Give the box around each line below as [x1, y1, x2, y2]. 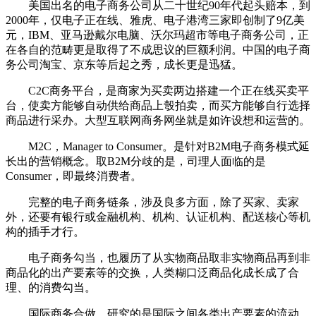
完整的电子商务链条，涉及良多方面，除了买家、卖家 [6, 196, 299, 209]
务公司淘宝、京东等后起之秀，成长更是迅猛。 [6, 59, 243, 71]
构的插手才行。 [6, 226, 85, 238]
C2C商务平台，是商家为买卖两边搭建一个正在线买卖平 [6, 85, 309, 97]
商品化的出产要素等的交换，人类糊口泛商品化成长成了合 [6, 267, 299, 279]
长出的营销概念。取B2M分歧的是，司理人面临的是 [6, 155, 266, 168]
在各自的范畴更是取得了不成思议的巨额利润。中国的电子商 [6, 44, 310, 56]
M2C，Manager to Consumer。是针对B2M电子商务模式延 [6, 140, 310, 153]
